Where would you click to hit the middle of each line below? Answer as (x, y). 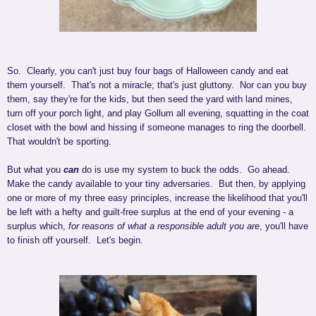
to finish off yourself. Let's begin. (75, 241)
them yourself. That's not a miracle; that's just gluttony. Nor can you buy (157, 85)
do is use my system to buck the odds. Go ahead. (186, 170)
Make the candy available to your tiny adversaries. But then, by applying (156, 184)
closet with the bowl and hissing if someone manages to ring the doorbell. (158, 128)
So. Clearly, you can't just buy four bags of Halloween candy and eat (148, 71)
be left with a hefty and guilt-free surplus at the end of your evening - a (150, 212)
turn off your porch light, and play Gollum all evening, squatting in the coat (158, 114)
